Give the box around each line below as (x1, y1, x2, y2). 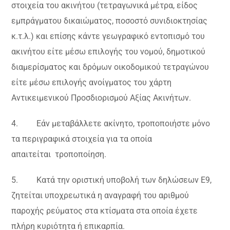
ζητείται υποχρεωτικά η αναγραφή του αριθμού (11, 190, 189, 201)
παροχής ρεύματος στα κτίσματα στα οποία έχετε (11, 206, 198, 216)
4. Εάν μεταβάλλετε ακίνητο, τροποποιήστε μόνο (11, 119, 210, 129)
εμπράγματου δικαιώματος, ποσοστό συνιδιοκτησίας (11, 16, 208, 26)
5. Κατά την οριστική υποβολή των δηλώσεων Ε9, (11, 175, 212, 185)
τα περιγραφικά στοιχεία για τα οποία (11, 134, 152, 144)
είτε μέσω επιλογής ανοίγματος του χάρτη (11, 78, 172, 88)
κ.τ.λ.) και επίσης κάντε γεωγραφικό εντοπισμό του (11, 31, 205, 42)
